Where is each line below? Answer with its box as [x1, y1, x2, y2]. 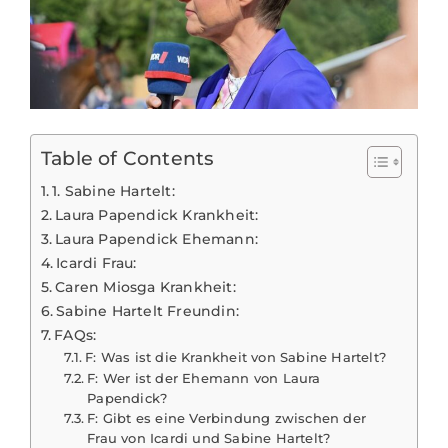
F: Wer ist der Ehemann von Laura [87, 369, 321, 386]
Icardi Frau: [56, 253, 137, 272]
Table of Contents [41, 146, 215, 171]
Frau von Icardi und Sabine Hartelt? [87, 429, 331, 446]
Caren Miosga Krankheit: [55, 277, 236, 296]
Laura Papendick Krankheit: [55, 205, 259, 224]
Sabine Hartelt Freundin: [56, 301, 240, 320]
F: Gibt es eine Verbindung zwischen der [87, 409, 367, 426]
